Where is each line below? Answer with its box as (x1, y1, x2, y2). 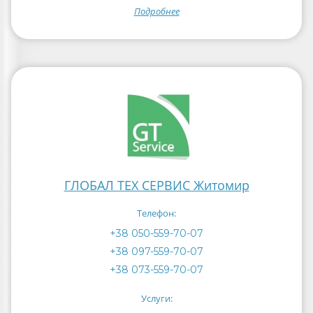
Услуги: (140, 292, 173, 305)
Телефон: (137, 207, 176, 219)
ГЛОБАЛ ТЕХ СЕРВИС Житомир (64, 177, 249, 194)
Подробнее (133, 5, 180, 17)
